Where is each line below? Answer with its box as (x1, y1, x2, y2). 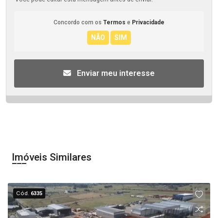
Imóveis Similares (12, 151, 91, 163)
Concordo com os (54, 19, 103, 26)
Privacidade (132, 19, 164, 26)
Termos (103, 19, 126, 26)
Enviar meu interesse (75, 69, 155, 78)
